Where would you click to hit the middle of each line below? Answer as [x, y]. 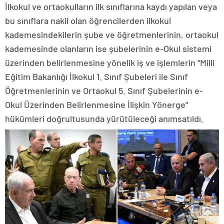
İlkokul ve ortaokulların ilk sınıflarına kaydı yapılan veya [111, 6]
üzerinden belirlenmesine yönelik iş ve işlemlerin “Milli [110, 62]
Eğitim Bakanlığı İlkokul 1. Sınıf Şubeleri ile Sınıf [96, 76]
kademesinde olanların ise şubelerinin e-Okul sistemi [108, 48]
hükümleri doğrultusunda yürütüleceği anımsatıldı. [104, 118]
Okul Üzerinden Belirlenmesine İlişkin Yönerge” [96, 104]
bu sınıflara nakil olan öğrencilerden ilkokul [88, 20]
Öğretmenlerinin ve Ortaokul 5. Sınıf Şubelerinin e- [104, 90]
